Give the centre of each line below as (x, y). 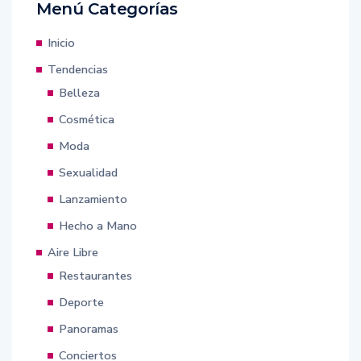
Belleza (79, 92)
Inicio (61, 42)
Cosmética (87, 119)
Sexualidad (88, 172)
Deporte (81, 302)
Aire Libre (73, 252)
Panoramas (89, 328)
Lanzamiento (93, 199)
